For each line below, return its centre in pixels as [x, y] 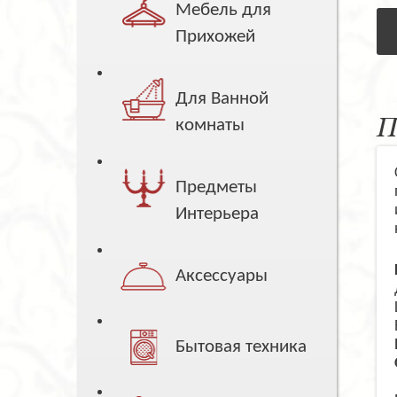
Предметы [217, 188]
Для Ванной [222, 99]
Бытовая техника [241, 347]
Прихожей [216, 37]
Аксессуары [222, 276]
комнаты [210, 126]
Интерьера [218, 214]
